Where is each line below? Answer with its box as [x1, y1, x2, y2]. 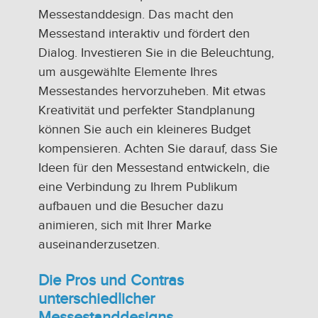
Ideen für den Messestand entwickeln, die [38, 160, 270, 176]
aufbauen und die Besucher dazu [38, 199, 224, 214]
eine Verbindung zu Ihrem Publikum [38, 180, 238, 195]
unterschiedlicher [38, 289, 155, 308]
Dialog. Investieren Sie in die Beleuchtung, [38, 45, 274, 61]
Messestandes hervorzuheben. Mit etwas [38, 84, 265, 99]
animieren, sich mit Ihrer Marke [38, 218, 212, 234]
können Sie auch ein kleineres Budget [38, 122, 251, 138]
